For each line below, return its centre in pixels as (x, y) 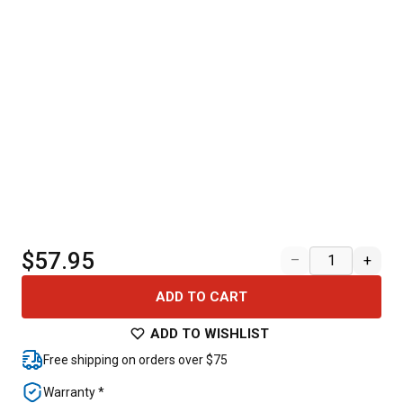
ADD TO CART (201, 297)
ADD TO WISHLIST (210, 334)
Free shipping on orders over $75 (135, 360)
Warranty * (74, 392)
